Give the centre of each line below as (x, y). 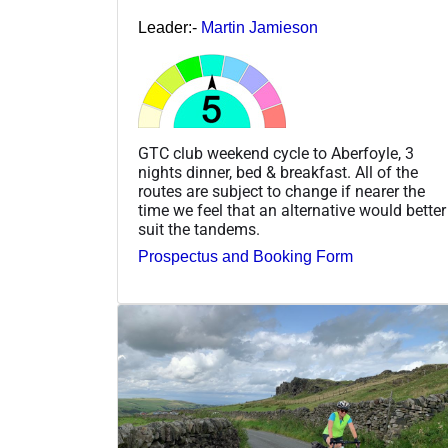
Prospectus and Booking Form (245, 257)
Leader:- (169, 28)
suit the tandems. (199, 230)
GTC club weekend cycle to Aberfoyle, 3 (276, 154)
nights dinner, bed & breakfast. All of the (278, 173)
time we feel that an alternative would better (292, 211)
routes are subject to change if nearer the (281, 192)
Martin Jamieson (259, 28)
